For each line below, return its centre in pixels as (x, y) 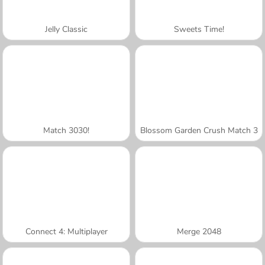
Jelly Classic (66, 29)
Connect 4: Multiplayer (66, 231)
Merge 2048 (199, 231)
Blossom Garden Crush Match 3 (199, 130)
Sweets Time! (199, 29)
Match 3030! (66, 130)
